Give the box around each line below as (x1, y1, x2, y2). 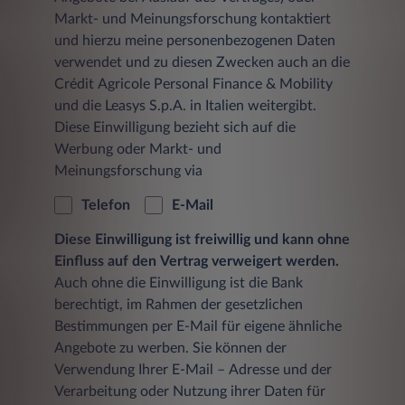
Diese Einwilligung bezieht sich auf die (54, 120, 296, 136)
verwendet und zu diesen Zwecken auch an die (54, 55, 350, 71)
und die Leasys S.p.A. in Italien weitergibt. (54, 99, 316, 114)
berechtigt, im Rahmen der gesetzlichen (54, 297, 303, 313)
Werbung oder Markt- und (54, 142, 221, 157)
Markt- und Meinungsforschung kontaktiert (54, 12, 331, 27)
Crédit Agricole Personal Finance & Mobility (54, 77, 333, 92)
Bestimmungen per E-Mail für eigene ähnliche (54, 319, 342, 334)
